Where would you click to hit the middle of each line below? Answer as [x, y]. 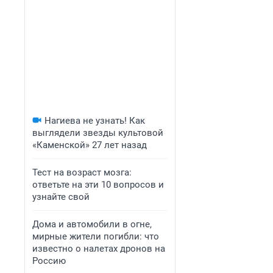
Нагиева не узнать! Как [95, 121]
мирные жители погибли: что [96, 236]
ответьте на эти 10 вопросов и [98, 185]
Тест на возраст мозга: [82, 172]
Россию [49, 261]
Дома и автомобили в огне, [92, 224]
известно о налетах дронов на [99, 249]
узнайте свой [61, 197]
